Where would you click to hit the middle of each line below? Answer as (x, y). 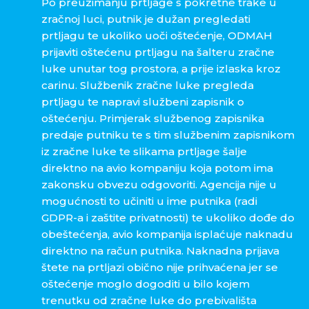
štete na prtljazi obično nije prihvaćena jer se (160, 268)
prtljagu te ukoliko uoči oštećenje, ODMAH (157, 36)
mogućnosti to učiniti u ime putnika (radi (149, 201)
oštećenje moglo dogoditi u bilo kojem (146, 284)
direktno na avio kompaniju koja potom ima (157, 168)
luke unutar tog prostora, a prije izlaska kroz (161, 69)
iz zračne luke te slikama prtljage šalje (144, 152)
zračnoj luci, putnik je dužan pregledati (146, 19)
